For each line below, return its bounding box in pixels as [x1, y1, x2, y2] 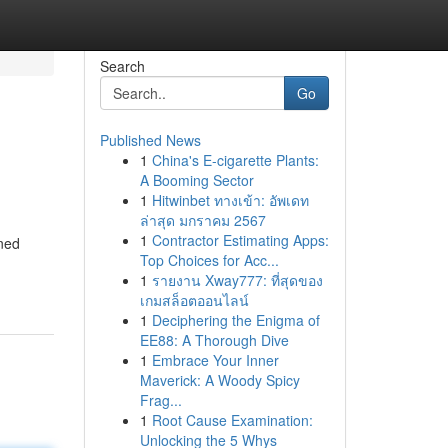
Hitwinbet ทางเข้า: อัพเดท [151, 190, 309, 210]
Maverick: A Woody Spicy [139, 370, 300, 390]
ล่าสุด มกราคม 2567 [139, 210, 266, 230]
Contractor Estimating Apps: [151, 230, 329, 250]
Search [99, 56, 145, 76]
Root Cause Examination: [151, 410, 313, 430]
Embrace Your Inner [151, 350, 279, 370]
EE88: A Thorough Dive [139, 330, 289, 350]
